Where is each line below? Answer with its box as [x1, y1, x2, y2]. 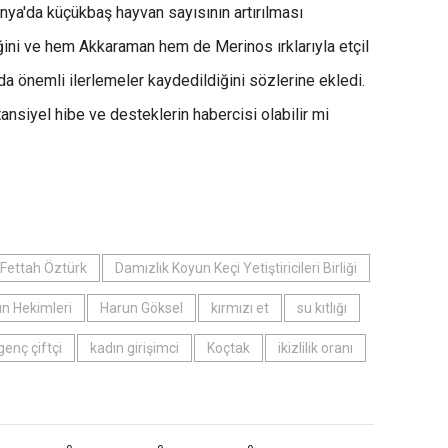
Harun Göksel [100, 300, 183, 317]
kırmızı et [211, 300, 269, 317]
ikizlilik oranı [278, 340, 353, 357]
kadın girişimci [90, 340, 179, 357]
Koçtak [207, 340, 250, 357]
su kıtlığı [297, 300, 347, 317]
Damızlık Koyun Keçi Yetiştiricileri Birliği [115, 260, 357, 277]
